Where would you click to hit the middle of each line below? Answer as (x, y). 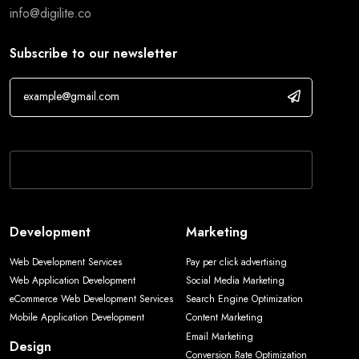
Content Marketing (224, 318)
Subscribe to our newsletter (93, 54)
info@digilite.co (50, 14)
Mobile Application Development (77, 318)
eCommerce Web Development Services (91, 299)
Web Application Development (73, 281)
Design (30, 347)
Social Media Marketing (235, 281)
